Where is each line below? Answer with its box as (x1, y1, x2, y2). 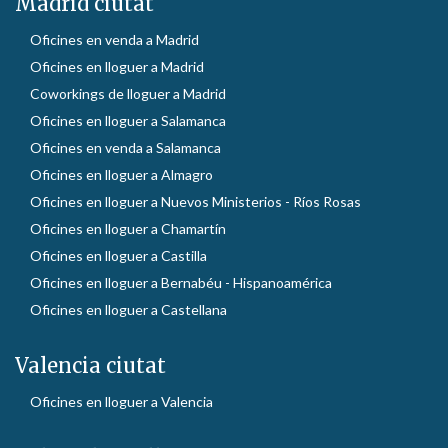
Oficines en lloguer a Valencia (30, 393, 213, 411)
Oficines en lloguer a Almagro (30, 166, 213, 184)
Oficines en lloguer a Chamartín (30, 220, 226, 238)
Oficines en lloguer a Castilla (30, 247, 207, 265)
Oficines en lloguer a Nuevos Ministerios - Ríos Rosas (30, 193, 361, 211)
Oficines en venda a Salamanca (30, 139, 221, 157)
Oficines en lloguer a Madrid (30, 58, 204, 76)
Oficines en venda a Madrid (30, 31, 199, 49)
